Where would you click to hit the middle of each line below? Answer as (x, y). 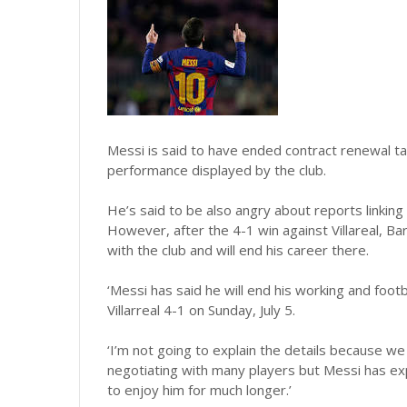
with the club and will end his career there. (238, 250)
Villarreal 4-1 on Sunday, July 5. (201, 310)
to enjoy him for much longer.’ (199, 390)
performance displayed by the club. (217, 170)
